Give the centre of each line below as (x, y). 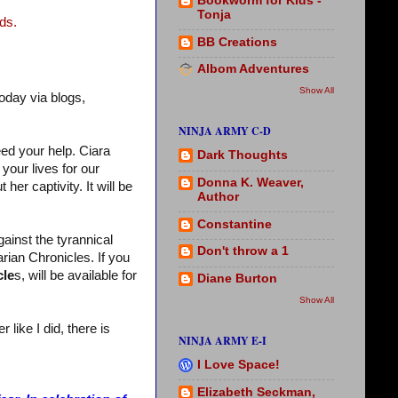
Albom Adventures (253, 69)
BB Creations (237, 42)
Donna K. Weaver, (251, 182)
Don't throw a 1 (243, 251)
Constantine (235, 224)
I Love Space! (239, 364)
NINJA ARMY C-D (225, 131)
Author (218, 196)
